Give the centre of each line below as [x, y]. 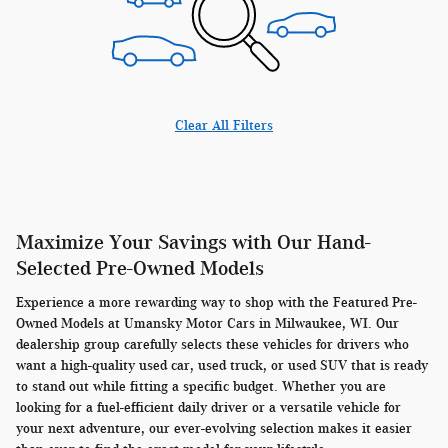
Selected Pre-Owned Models [140, 268]
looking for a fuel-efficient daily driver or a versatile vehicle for [208, 407]
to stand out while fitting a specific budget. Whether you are [201, 386]
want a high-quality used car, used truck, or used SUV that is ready [222, 365]
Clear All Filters [224, 126]
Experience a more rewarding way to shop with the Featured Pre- [216, 302]
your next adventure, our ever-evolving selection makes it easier [214, 428]
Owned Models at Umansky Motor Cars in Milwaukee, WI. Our [207, 323]
